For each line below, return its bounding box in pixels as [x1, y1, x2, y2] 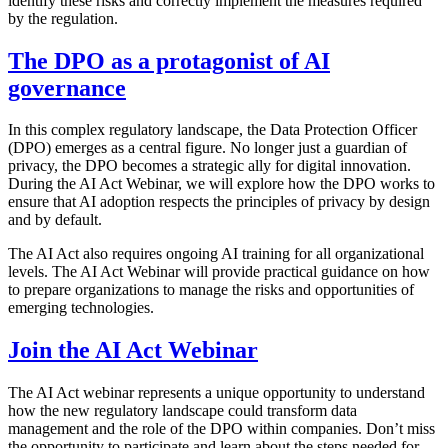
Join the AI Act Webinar [8, 337, 258, 364]
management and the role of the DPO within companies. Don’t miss [8, 420, 435, 438]
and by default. [8, 211, 102, 229]
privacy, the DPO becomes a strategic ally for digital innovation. [8, 157, 411, 175]
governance [8, 74, 126, 101]
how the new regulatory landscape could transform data [8, 402, 357, 420]
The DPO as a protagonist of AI [8, 47, 330, 74]
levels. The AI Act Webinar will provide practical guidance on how [8, 263, 430, 281]
